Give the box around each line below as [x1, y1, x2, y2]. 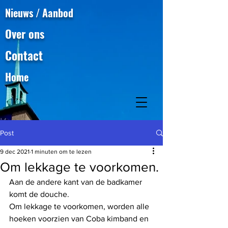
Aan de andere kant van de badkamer [9, 178, 144, 186]
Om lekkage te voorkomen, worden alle [9, 202, 151, 211]
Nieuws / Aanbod [5, 5, 73, 20]
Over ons [5, 25, 44, 42]
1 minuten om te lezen [31, 148, 92, 155]
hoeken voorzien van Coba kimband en [9, 214, 151, 223]
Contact [5, 47, 43, 64]
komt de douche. [9, 190, 69, 198]
